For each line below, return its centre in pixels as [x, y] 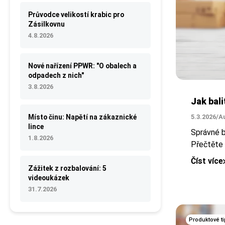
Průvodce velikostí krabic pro [76, 15]
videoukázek [49, 178]
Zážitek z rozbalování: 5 [67, 168]
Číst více [207, 161]
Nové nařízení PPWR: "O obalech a [82, 66]
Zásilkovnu [46, 24]
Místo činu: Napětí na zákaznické [82, 117]
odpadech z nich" [56, 75]
